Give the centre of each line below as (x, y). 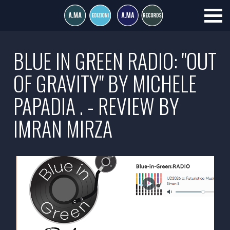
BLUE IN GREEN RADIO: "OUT (115, 61)
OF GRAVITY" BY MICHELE (105, 83)
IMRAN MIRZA (63, 128)
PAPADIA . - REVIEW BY (96, 106)
